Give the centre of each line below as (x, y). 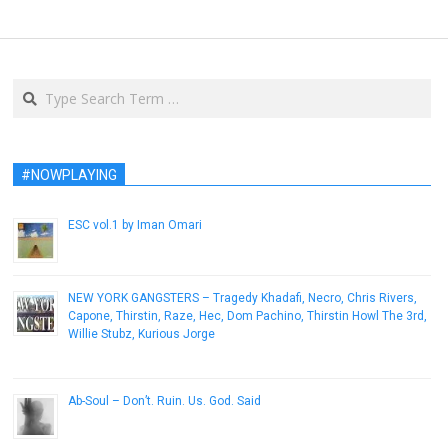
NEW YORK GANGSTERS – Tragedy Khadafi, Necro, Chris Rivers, (242, 298)
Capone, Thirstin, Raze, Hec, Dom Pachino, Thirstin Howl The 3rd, (247, 316)
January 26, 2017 (55, 355)
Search (36, 87)
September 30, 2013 (121, 246)
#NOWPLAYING (69, 175)
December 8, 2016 (116, 422)
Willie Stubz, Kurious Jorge (141, 334)
